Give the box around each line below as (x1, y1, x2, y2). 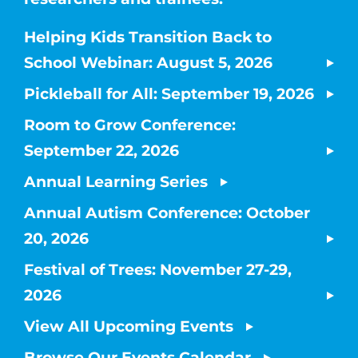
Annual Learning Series (24, 172, 208, 191)
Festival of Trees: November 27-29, (24, 260, 292, 279)
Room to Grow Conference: (24, 115, 236, 134)
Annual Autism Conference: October (24, 203, 310, 222)
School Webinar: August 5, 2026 (24, 53, 272, 72)
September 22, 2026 (24, 141, 179, 160)
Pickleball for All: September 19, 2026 (24, 84, 314, 103)
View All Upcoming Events (24, 316, 233, 336)
